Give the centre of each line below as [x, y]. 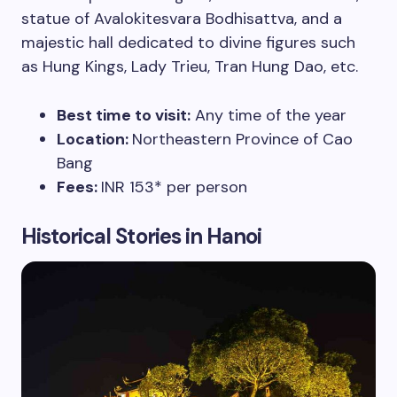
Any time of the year [269, 116]
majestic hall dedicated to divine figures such [188, 43]
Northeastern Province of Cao [242, 140]
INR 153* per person [174, 187]
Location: [94, 140]
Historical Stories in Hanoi [142, 237]
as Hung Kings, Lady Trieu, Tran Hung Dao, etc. [192, 67]
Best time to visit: [124, 116]
